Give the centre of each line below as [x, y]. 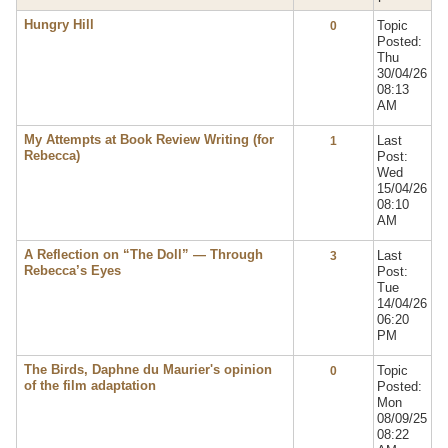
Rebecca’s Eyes [72, 271]
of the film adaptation [89, 386]
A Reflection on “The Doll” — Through [143, 255]
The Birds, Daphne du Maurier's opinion [147, 370]
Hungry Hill [58, 25]
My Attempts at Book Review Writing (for [148, 140]
